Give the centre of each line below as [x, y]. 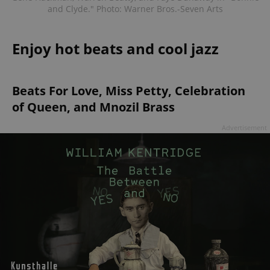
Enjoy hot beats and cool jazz [115, 49]
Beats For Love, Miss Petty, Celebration [129, 91]
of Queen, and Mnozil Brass [93, 107]
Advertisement [244, 128]
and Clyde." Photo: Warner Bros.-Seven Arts [135, 9]
